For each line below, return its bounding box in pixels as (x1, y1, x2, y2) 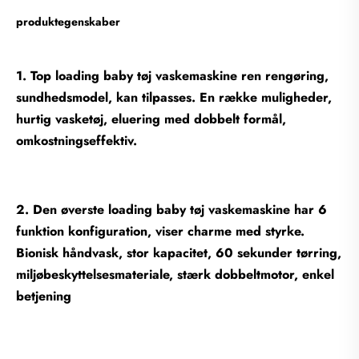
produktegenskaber (16, 13, 120, 30)
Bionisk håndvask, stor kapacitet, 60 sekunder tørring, (16, 243, 341, 262)
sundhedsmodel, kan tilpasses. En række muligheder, (16, 87, 332, 107)
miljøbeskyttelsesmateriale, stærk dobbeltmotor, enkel (16, 264, 334, 284)
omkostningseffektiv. (16, 131, 137, 150)
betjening (16, 286, 71, 305)
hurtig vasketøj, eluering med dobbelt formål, (16, 109, 286, 128)
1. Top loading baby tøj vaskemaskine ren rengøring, (16, 66, 329, 85)
